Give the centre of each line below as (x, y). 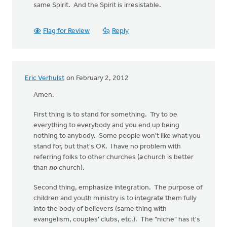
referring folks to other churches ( (86, 157)
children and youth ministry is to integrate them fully (115, 198)
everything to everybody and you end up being (106, 125)
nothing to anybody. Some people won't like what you (117, 136)
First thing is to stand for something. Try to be (105, 115)
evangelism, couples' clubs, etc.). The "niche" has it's (117, 220)
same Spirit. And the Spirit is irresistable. (98, 5)
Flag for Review (66, 31)
